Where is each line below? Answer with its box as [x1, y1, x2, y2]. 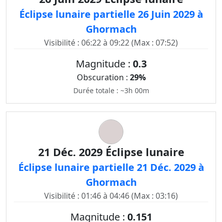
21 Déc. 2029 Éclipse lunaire [38, 145, 184, 159]
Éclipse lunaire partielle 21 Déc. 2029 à [18, 161, 204, 174]
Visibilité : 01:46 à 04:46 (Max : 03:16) [44, 190, 178, 201]
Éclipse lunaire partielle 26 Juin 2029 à [19, 7, 203, 21]
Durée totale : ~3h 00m [73, 86, 149, 95]
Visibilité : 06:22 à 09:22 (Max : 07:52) [44, 37, 178, 48]
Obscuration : [76, 72, 130, 83]
